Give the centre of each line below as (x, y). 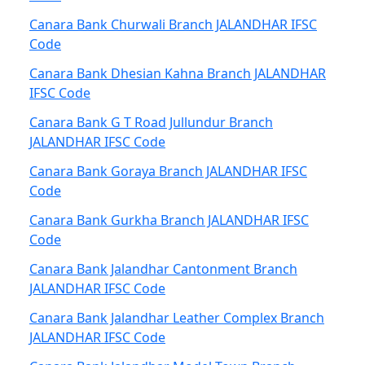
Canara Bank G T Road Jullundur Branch (151, 122)
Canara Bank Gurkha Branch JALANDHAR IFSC (169, 220)
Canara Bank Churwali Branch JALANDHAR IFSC (173, 24)
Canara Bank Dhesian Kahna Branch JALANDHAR (178, 73)
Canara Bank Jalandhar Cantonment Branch (163, 269)
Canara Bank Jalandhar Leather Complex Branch (177, 318)
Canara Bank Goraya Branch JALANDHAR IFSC (168, 171)
